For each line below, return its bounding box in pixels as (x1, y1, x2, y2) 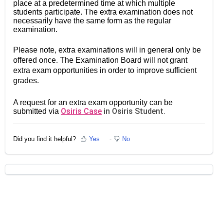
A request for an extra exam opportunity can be (13, 98, 173, 107)
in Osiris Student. (102, 107, 165, 116)
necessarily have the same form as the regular (13, 17, 171, 25)
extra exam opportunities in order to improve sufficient (13, 66, 197, 75)
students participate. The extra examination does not (13, 8, 193, 17)
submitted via (13, 107, 61, 116)
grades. (13, 76, 39, 85)
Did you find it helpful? (13, 135, 76, 143)
